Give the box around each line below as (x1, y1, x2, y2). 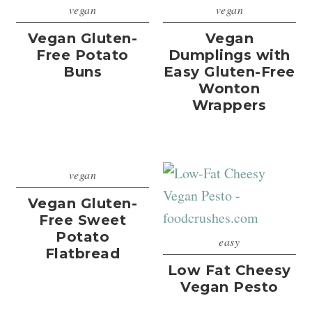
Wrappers (192, 97, 267, 114)
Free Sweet (39, 212, 127, 229)
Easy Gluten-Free (163, 63, 295, 81)
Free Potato (36, 47, 129, 64)
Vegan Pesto (180, 279, 279, 296)
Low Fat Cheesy (167, 262, 291, 279)
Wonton (198, 80, 260, 97)
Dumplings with (168, 47, 290, 64)
